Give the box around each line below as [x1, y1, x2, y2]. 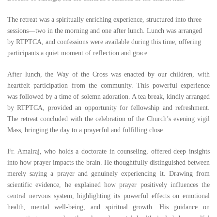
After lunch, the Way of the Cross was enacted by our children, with [7, 71, 210, 78]
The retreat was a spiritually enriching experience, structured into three [7, 16, 201, 23]
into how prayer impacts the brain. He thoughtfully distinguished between [7, 159, 210, 166]
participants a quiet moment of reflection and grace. [7, 49, 149, 57]
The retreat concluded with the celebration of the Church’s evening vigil [7, 115, 210, 123]
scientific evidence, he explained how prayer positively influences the [7, 181, 210, 188]
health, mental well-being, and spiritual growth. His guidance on [7, 203, 210, 211]
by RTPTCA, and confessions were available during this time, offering [7, 38, 201, 46]
